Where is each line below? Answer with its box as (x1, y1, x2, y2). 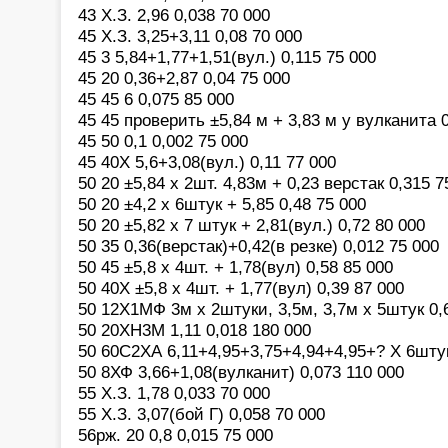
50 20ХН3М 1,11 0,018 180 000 (78, 319, 311, 340)
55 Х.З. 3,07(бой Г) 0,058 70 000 (78, 403, 325, 424)
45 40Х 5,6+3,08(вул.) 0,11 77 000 (78, 151, 336, 172)
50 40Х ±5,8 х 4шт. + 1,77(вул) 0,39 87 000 (78, 277, 404, 298)
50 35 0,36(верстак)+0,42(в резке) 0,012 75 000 (78, 235, 439, 256)
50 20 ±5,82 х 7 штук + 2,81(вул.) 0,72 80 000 (78, 214, 425, 235)
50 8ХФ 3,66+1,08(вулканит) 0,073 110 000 (78, 361, 404, 382)
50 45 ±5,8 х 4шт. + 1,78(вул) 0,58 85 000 (78, 256, 393, 277)
